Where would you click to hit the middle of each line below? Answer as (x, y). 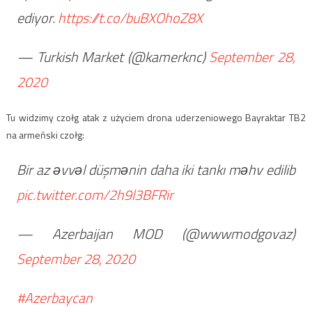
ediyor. (37, 18)
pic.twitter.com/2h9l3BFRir (95, 195)
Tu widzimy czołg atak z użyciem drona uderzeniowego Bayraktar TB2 (156, 118)
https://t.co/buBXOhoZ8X (130, 18)
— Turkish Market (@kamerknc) (113, 57)
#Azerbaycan (54, 298)
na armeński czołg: (45, 135)
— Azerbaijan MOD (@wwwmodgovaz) (156, 234)
